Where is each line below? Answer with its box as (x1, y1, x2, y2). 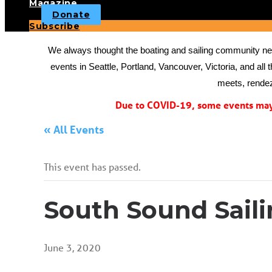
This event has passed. (44, 160, 141, 173)
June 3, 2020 (44, 241, 101, 254)
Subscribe (29, 21, 80, 32)
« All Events (44, 123, 104, 136)
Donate (52, 9, 90, 20)
